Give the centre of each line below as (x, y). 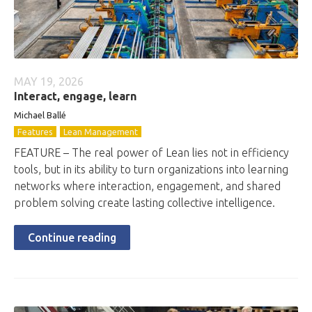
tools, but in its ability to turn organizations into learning (151, 169)
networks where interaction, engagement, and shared (147, 186)
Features (35, 132)
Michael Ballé (40, 115)
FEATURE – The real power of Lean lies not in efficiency (151, 153)
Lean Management (101, 132)
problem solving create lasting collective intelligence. (145, 203)
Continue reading (72, 237)
